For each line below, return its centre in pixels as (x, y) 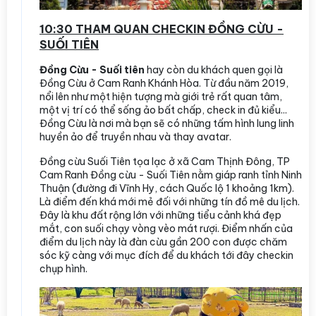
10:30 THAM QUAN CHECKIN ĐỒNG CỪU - (162, 29)
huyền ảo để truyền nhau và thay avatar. (135, 136)
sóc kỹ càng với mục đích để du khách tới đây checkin (166, 255)
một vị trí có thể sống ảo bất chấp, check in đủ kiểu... (163, 110)
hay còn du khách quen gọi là (214, 69)
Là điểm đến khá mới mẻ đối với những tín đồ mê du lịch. (170, 201)
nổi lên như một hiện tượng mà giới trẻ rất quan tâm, (161, 96)
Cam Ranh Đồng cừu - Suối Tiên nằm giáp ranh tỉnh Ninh (171, 175)
